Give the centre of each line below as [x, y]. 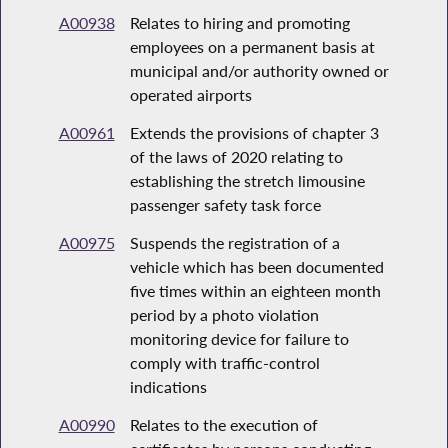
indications [168, 387]
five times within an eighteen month [255, 291]
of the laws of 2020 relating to [236, 157]
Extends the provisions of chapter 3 [254, 133]
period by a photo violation [224, 315]
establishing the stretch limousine [247, 181]
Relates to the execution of [223, 425]
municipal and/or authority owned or [259, 71]
